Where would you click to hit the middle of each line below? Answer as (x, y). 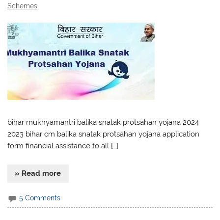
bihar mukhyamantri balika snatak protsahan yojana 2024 (103, 122)
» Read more (38, 174)
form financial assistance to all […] (63, 146)
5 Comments (40, 198)
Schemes (23, 6)
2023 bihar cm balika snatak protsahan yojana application (104, 134)
